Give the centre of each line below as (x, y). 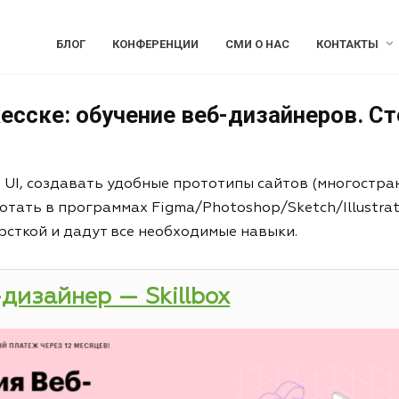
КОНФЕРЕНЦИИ (155, 44)
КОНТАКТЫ (347, 44)
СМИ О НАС (257, 44)
